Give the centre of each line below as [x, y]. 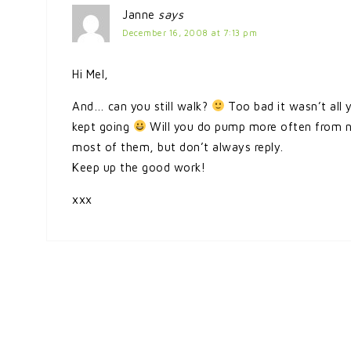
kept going [103, 126]
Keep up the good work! [139, 167]
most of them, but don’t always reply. [178, 147]
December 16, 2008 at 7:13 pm [190, 33]
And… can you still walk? [142, 106]
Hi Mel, [90, 74]
